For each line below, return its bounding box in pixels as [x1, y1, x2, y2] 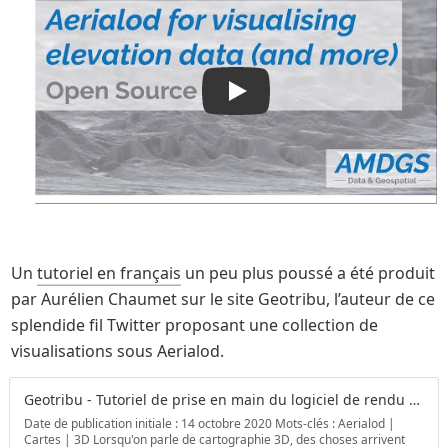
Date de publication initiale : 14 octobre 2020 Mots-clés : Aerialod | [23, 415, 395, 433]
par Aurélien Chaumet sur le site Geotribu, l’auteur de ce [10, 288, 435, 311]
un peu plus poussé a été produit [180, 262, 435, 285]
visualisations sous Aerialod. [10, 340, 224, 363]
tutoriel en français [36, 262, 181, 285]
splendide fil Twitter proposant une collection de [10, 314, 378, 337]
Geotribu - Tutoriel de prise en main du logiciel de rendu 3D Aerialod [408, 390, 420, 410]
